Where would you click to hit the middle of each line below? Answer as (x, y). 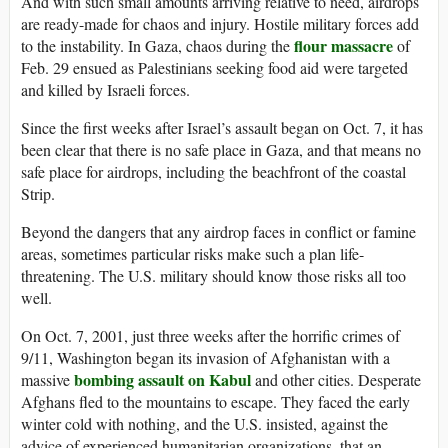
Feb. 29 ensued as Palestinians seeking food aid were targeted (214, 68)
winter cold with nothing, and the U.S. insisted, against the (204, 424)
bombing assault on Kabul (162, 380)
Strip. (38, 194)
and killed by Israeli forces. (105, 90)
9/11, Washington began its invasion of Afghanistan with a (205, 358)
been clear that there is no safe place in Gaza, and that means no (221, 150)
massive (47, 380)
